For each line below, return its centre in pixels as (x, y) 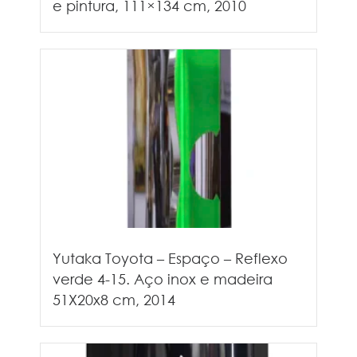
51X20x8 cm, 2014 (114, 299)
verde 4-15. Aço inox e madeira (163, 279)
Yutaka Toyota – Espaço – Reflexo (170, 258)
